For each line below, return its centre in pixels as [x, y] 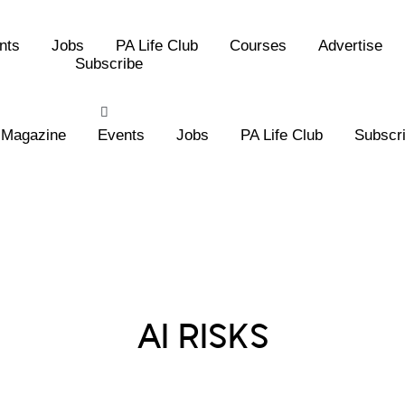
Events [122, 135]
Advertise [350, 46]
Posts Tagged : [202, 308]
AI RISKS [202, 338]
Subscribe [108, 64]
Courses [258, 46]
